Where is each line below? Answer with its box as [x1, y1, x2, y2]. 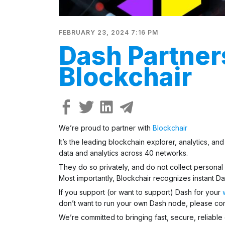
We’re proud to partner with [59, 124, 153, 132]
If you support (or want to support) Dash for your [59, 188, 222, 196]
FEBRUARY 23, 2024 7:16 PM [59, 29, 158, 36]
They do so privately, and [59, 163, 146, 171]
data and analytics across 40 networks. [59, 149, 188, 157]
